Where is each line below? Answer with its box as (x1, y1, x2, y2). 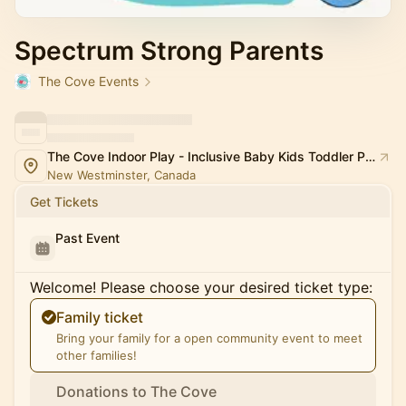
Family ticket (56, 308, 143, 326)
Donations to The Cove (56, 382, 217, 401)
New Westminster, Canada (47, 168, 196, 182)
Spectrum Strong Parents (14, 35, 324, 66)
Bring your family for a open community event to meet (56, 331, 362, 345)
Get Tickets (30, 194, 99, 209)
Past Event (55, 230, 120, 246)
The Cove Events (38, 73, 139, 89)
